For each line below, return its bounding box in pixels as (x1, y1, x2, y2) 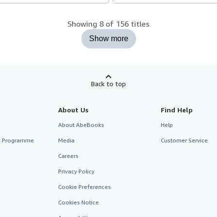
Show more (89, 34, 128, 43)
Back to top (91, 79, 126, 88)
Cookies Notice (58, 199, 99, 206)
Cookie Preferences (58, 183, 111, 190)
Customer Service (161, 137, 208, 144)
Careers (58, 152, 78, 159)
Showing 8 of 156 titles (67, 19, 150, 29)
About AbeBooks (58, 121, 104, 128)
